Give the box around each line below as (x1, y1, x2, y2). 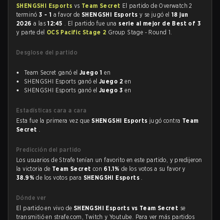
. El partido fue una (64, 20, 119, 27)
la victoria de (16, 165, 53, 172)
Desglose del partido (16, 49, 78, 56)
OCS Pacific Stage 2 (46, 28, 108, 36)
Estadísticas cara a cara (16, 107, 87, 114)
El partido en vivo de (16, 204, 74, 212)
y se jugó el (139, 11, 172, 18)
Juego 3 (99, 86, 123, 94)
